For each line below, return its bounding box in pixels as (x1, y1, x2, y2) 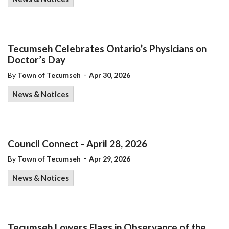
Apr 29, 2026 (89, 154, 130, 163)
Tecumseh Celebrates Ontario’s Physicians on (8, 42, 207, 54)
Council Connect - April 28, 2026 (8, 138, 147, 149)
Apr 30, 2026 (89, 71, 130, 79)
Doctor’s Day (8, 54, 65, 65)
